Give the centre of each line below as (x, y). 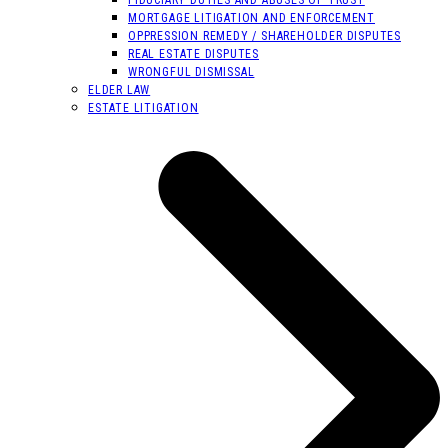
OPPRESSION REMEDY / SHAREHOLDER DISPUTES (264, 35)
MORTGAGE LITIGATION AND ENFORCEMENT (251, 17)
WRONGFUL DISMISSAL (191, 71)
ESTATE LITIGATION (143, 107)
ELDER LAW (119, 89)
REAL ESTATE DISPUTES (193, 53)
